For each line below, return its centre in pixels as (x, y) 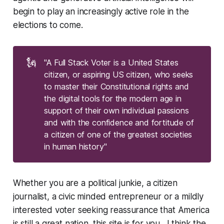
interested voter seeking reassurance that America (111, 210)
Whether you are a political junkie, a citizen (95, 183)
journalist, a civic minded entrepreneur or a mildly (108, 197)
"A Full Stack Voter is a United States (111, 62)
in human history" (75, 146)
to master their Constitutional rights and (116, 86)
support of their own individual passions (116, 110)
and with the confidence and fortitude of (119, 122)
